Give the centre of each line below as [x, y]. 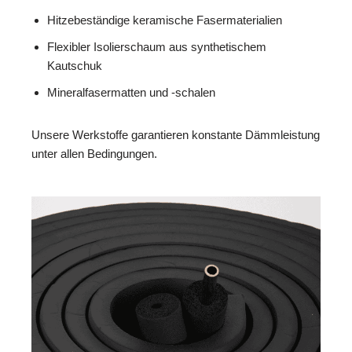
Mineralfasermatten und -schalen [131, 92]
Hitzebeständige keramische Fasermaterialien [165, 20]
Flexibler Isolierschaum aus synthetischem [157, 46]
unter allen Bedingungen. [94, 153]
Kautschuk [75, 65]
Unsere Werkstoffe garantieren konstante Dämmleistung [176, 134]
